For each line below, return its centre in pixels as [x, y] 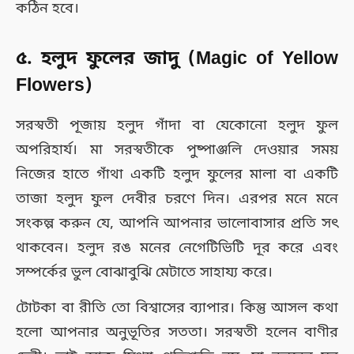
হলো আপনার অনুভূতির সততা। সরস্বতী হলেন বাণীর [177, 332]
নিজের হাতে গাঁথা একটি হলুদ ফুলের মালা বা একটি [177, 174]
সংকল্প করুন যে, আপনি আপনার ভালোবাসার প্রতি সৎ [177, 223]
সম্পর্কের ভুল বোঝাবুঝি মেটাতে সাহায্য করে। [144, 272]
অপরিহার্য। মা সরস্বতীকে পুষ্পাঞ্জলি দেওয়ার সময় [177, 150]
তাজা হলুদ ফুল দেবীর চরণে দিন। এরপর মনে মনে [177, 199]
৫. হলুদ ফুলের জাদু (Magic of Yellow [177, 60]
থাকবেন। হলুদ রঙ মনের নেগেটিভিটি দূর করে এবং [177, 248]
